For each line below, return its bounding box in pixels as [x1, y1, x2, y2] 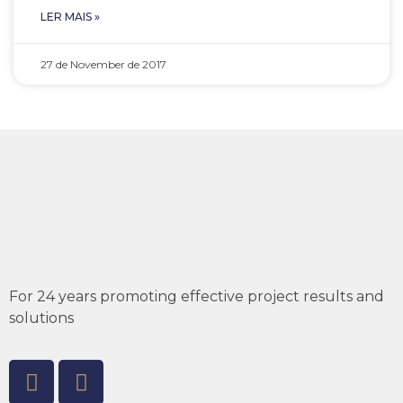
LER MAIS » [40, 10, 100, 23]
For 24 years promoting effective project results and [9, 288, 384, 305]
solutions [9, 309, 74, 327]
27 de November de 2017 [40, 58, 166, 71]
